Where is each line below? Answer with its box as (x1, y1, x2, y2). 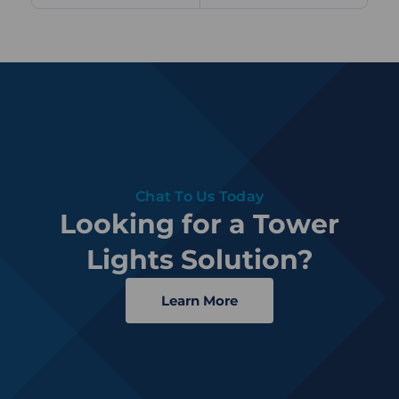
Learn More (161, 292, 238, 310)
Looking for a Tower (60, 208, 339, 241)
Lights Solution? (85, 243, 313, 277)
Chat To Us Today (135, 188, 264, 206)
